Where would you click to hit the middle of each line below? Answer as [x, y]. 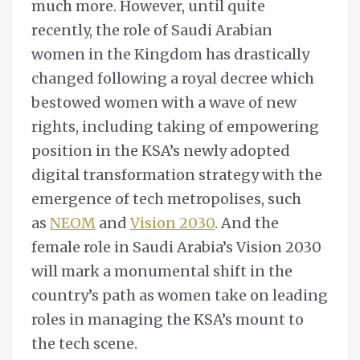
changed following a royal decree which [173, 79]
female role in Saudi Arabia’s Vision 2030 [176, 247]
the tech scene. [84, 344]
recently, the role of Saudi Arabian [152, 31]
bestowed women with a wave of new [164, 103]
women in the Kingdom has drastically [170, 55]
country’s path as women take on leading [180, 296]
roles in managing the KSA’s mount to [168, 320]
